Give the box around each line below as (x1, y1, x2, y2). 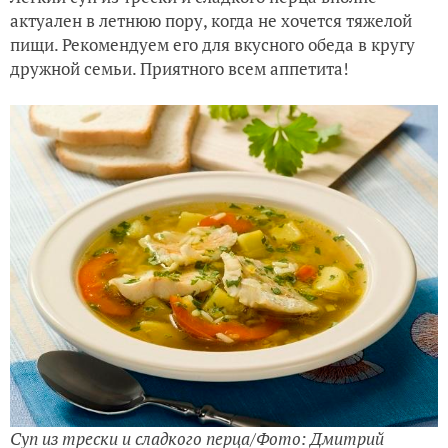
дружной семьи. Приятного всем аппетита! (10, 57, 349, 80)
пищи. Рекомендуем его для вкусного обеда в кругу (10, 33, 415, 56)
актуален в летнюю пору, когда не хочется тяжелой (10, 9, 412, 32)
